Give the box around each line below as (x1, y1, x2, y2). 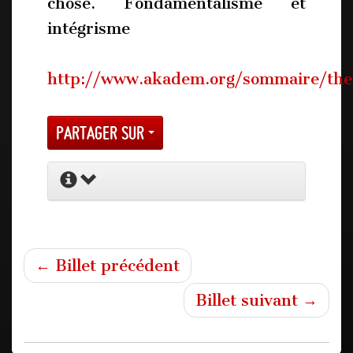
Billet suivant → (195, 291, 318, 310)
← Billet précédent (35, 256, 180, 275)
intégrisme (47, 18, 130, 38)
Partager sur (56, 121, 148, 143)
